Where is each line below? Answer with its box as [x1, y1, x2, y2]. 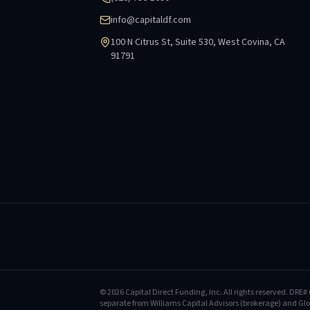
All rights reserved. [222, 286, 288, 298]
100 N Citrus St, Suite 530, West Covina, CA [111, 35, 285, 49]
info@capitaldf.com [111, 13, 191, 27]
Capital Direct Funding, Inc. [125, 286, 222, 298]
